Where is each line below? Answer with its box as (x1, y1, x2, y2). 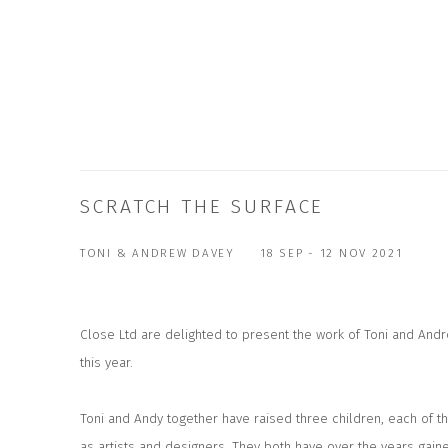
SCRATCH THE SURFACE (80, 194, 325, 218)
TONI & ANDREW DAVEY (80, 245, 235, 260)
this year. (80, 353, 133, 371)
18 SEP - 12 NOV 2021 (259, 245, 403, 260)
